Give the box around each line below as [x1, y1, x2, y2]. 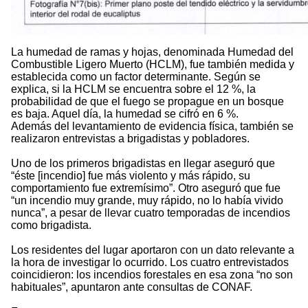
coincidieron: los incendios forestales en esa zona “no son [11, 269, 293, 281]
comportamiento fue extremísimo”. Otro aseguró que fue [11, 182, 280, 195]
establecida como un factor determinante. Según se [11, 71, 261, 83]
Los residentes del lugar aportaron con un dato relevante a [11, 244, 294, 256]
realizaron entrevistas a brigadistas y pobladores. [11, 133, 250, 145]
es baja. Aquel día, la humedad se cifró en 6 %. [11, 108, 239, 120]
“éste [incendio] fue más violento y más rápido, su [11, 170, 250, 182]
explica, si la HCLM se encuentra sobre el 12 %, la [11, 83, 256, 96]
